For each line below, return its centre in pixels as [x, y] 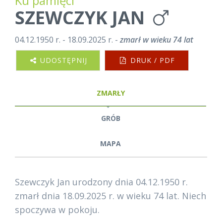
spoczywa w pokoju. [57, 210]
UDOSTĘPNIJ [62, 60]
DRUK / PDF [151, 60]
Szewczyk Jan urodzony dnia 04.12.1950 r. [101, 182]
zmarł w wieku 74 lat [156, 40]
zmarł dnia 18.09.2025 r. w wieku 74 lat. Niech [111, 196]
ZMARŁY [111, 93]
